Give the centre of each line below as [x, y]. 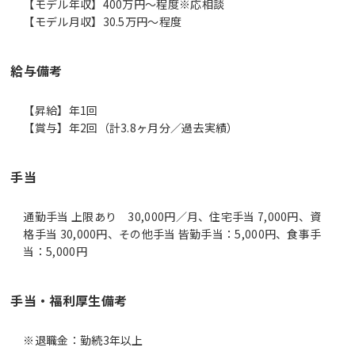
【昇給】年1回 [61, 110]
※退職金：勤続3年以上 [83, 340]
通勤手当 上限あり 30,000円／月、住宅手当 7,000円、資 [172, 216]
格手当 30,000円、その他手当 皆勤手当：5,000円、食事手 [172, 233]
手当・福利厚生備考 [69, 300]
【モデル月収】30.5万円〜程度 [103, 21]
